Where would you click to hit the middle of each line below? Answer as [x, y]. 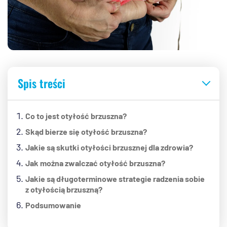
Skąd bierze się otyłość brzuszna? [86, 132]
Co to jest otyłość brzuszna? [76, 116]
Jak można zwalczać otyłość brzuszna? [95, 163]
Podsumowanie [53, 205]
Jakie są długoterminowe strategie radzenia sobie [115, 179]
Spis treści [42, 83]
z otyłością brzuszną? [64, 190]
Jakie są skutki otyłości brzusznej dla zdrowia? [109, 147]
